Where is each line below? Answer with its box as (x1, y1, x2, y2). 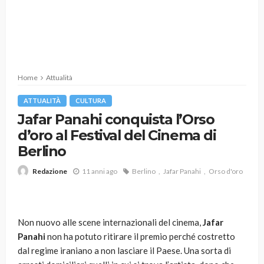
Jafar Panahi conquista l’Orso (18, 111, 214, 128)
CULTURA (75, 97, 106, 104)
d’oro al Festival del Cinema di (18, 127, 216, 144)
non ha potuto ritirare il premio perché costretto (45, 231, 235, 242)
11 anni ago (82, 166, 117, 176)
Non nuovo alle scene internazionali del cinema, (18, 217, 203, 228)
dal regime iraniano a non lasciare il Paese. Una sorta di (18, 245, 231, 256)
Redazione (32, 167, 67, 176)
